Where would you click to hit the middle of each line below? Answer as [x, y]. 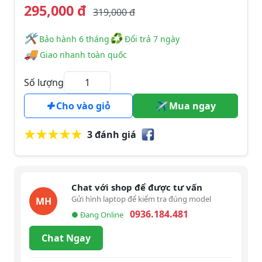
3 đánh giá [112, 135]
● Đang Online [98, 215]
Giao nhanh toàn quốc [83, 55]
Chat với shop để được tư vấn [137, 187]
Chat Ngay [66, 238]
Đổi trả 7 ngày [151, 39]
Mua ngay [191, 106]
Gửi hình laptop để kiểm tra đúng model [141, 199]
